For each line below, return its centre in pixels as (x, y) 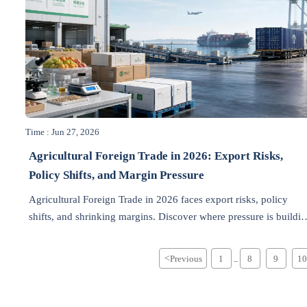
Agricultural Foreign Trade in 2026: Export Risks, (156, 156)
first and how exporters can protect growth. (121, 234)
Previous (186, 258)
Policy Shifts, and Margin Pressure (117, 175)
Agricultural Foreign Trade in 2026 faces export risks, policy (159, 200)
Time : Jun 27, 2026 (63, 132)
